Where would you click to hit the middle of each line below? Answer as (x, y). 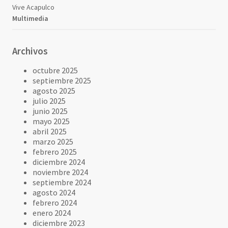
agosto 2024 (54, 192)
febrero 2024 (55, 202)
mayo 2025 (51, 121)
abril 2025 (50, 131)
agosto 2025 (54, 90)
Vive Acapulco (34, 7)
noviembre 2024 (61, 172)
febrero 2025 (55, 151)
